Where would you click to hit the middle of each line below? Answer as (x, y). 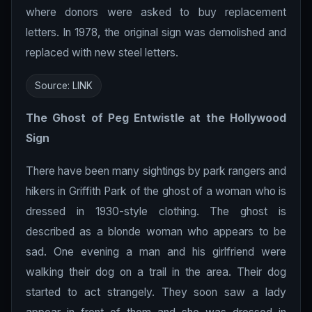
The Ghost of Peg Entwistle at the (128, 118)
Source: (54, 86)
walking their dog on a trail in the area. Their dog (156, 272)
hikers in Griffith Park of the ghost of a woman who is (156, 191)
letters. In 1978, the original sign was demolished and (156, 32)
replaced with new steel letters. (102, 53)
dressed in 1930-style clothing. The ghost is (156, 211)
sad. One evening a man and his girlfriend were (156, 252)
